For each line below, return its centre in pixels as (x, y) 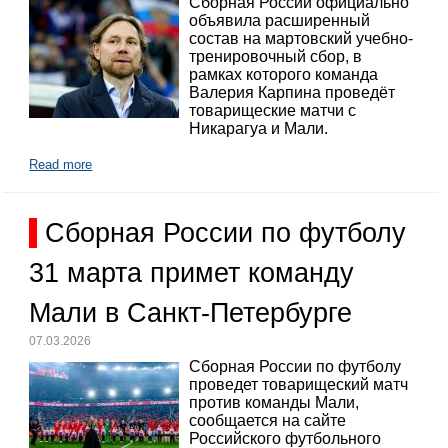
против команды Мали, (274, 402)
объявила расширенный (280, 21)
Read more (61, 165)
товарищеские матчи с (273, 111)
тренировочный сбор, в (276, 57)
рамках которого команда (284, 75)
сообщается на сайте (268, 420)
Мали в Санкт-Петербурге (191, 313)
